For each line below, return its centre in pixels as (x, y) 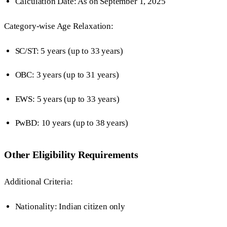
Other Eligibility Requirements (71, 155)
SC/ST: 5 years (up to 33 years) (69, 51)
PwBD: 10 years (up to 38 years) (72, 123)
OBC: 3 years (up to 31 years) (67, 75)
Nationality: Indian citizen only (70, 206)
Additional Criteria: (39, 181)
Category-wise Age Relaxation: (59, 26)
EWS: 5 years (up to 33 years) (67, 99)
